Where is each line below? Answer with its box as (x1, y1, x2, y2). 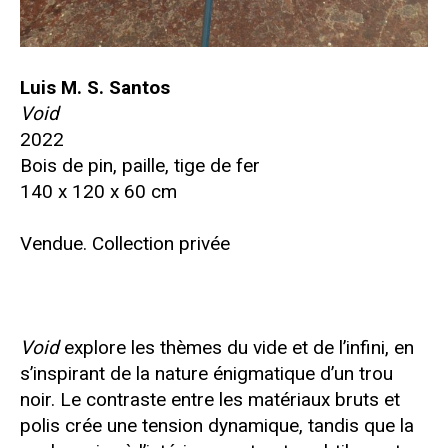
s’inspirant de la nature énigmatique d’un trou (20, 362, 393, 386)
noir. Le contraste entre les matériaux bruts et (20, 388, 400, 412)
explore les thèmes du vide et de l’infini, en (59, 336, 414, 360)
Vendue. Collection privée (20, 232, 230, 256)
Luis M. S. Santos (20, 76, 170, 100)
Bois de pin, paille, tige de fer (20, 154, 260, 178)
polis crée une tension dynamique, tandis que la (20, 414, 414, 438)
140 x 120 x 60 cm (20, 180, 177, 204)
